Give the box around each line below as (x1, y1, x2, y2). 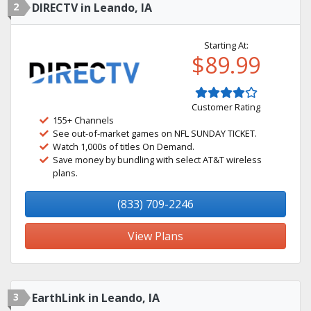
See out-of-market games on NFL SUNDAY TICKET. (53, 127, 257, 140)
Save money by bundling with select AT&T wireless (53, 153, 262, 166)
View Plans (128, 228, 183, 244)
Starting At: (203, 39, 249, 51)
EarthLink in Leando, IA (32, 290, 160, 305)
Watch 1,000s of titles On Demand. (53, 140, 194, 153)
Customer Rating (192, 101, 260, 113)
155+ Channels (53, 114, 114, 126)
